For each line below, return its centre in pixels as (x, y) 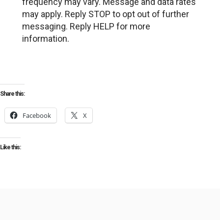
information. (45, 39)
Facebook (37, 115)
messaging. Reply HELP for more (86, 26)
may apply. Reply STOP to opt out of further (105, 14)
